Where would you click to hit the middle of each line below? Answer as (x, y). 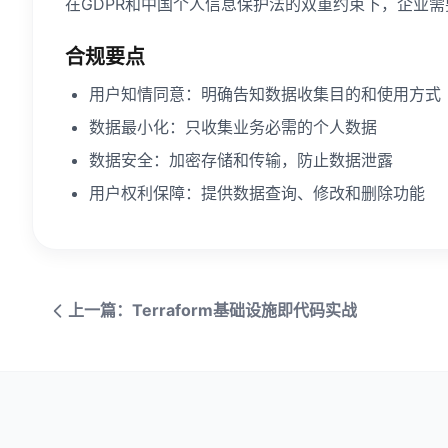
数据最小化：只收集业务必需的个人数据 (233, 127)
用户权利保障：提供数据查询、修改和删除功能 (257, 193)
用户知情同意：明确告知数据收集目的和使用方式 (265, 94)
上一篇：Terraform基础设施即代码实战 (212, 310)
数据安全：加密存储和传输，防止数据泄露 (241, 160)
